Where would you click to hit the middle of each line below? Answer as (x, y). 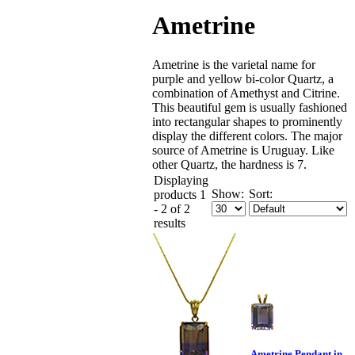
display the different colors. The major (247, 136)
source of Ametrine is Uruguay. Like (243, 150)
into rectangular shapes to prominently (247, 121)
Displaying (181, 180)
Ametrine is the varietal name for (234, 64)
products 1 (180, 194)
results (170, 223)
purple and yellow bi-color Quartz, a (243, 78)
